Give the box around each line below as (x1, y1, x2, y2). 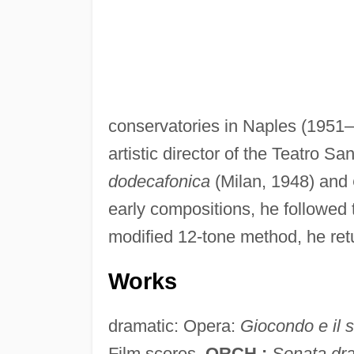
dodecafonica (107, 171, 210, 191)
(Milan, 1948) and (209, 171, 352, 191)
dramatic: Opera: (107, 315, 240, 336)
